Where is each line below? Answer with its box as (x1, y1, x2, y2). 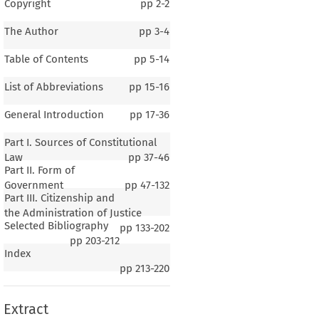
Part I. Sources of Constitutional (4, 135, 157, 149)
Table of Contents (4, 52, 88, 66)
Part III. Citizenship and (4, 191, 115, 204)
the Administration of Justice (4, 206, 142, 219)
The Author (4, 24, 58, 38)
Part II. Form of (4, 163, 75, 177)
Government (4, 178, 63, 192)
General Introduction (4, 108, 104, 121)
